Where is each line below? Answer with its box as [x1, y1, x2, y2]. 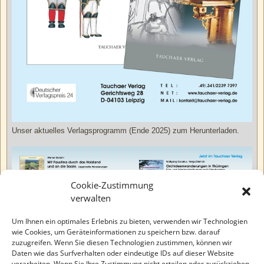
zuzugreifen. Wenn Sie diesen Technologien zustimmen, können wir [12, 237, 232, 247]
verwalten [71, 192, 111, 204]
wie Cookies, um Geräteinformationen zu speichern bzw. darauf [12, 227, 220, 237]
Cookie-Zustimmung [71, 179, 153, 191]
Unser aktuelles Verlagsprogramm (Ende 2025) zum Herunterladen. [12, 126, 239, 136]
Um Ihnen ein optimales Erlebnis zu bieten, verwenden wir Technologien [12, 216, 247, 226]
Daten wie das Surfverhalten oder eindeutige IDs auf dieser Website [12, 248, 234, 258]
